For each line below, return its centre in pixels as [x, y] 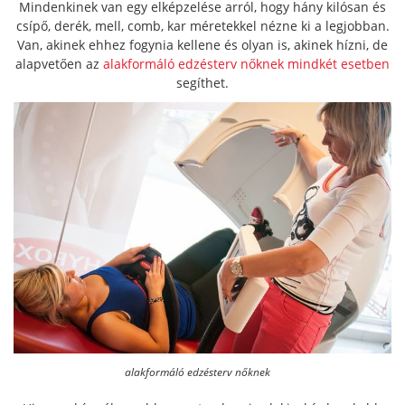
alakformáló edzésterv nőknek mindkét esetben [246, 64]
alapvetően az [59, 64]
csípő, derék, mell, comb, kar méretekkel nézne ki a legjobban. [202, 26]
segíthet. [202, 83]
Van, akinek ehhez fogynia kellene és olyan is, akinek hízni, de [202, 45]
